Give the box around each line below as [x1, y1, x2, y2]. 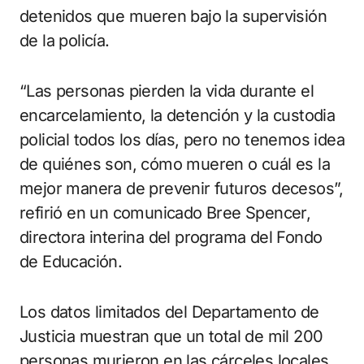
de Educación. [19, 252, 123, 272]
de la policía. [19, 31, 110, 51]
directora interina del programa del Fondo [19, 227, 323, 248]
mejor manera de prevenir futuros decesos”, [19, 179, 344, 199]
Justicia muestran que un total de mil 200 [19, 327, 323, 347]
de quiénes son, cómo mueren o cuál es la [19, 154, 330, 175]
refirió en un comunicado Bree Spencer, [19, 203, 311, 223]
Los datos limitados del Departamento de [19, 302, 319, 323]
